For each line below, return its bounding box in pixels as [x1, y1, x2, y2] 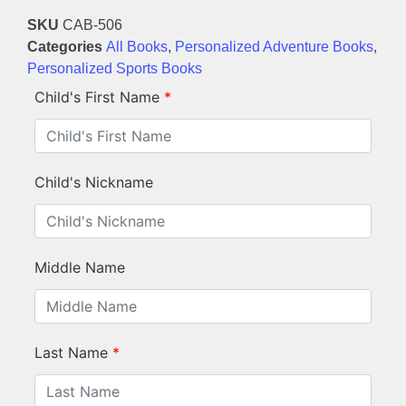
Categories [27, 39, 102, 55]
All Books [106, 39, 168, 55]
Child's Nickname [34, 173, 153, 192]
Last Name [34, 343, 108, 362]
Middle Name [34, 258, 125, 277]
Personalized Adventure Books [175, 39, 373, 55]
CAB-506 [63, 17, 122, 34]
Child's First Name [34, 88, 159, 107]
